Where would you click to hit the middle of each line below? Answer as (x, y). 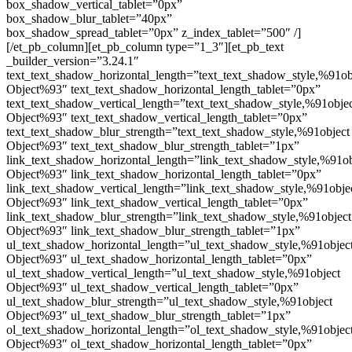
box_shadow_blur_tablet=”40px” (89, 18)
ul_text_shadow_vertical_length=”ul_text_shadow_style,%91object (173, 273)
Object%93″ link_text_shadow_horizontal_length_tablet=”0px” (164, 174)
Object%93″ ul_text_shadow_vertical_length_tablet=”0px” (152, 287)
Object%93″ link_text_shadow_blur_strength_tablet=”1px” (153, 230)
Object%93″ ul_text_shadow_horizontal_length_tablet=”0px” (159, 258)
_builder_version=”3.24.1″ (73, 60)
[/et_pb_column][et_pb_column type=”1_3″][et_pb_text (145, 46)
